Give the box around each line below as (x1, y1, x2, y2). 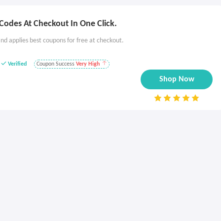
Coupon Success (37, 61, 76, 67)
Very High (76, 61, 100, 67)
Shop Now (159, 75, 194, 84)
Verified (6, 61, 28, 67)
